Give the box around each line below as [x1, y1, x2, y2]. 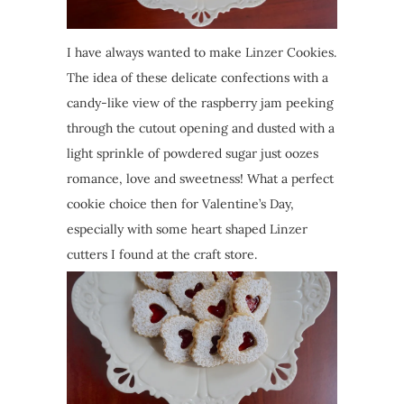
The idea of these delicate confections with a [67, 69, 328, 86]
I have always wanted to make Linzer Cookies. [67, 43, 336, 60]
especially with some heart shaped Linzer [67, 220, 308, 237]
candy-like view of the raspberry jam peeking [67, 94, 334, 111]
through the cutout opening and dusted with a [67, 119, 335, 136]
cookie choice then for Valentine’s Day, [67, 195, 294, 212]
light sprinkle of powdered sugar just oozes [67, 144, 318, 161]
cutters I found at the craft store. [67, 245, 257, 262]
